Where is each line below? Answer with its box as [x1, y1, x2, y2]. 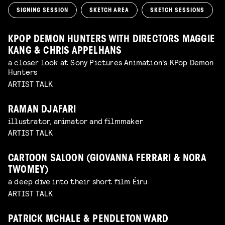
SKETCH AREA [89, 7, 129, 14]
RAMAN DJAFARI [8, 105, 76, 115]
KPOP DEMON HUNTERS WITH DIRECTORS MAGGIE [8, 35, 215, 45]
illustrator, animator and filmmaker [8, 116, 143, 126]
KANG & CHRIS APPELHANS [8, 46, 122, 56]
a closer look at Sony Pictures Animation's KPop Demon [8, 57, 214, 67]
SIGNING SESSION [17, 7, 68, 14]
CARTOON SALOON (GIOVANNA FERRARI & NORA [8, 154, 206, 164]
